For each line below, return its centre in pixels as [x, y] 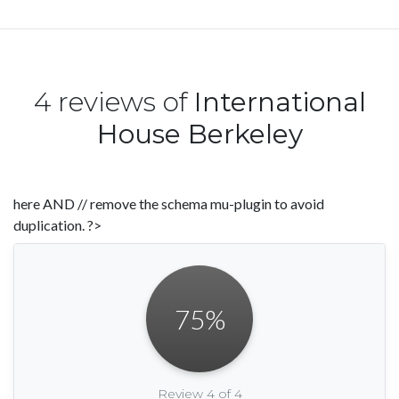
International [280, 102]
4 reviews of [114, 102]
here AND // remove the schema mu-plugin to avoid [169, 204]
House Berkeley [199, 134]
